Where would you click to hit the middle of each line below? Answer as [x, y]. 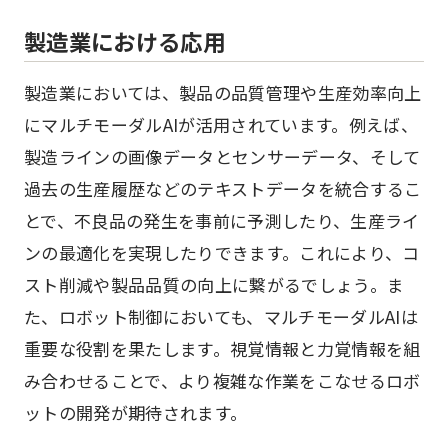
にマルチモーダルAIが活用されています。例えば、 [221, 124]
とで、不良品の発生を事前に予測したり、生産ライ [222, 220]
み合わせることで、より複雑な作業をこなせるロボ [222, 380]
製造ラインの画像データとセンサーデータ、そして [222, 156]
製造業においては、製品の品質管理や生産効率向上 [223, 92]
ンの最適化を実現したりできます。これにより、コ [222, 252]
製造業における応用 [125, 41]
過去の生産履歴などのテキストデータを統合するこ [223, 188]
